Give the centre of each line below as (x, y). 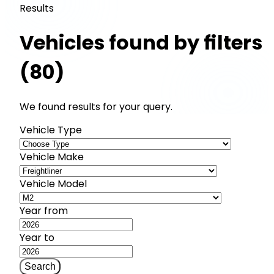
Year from (44, 210)
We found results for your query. (96, 106)
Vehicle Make (52, 157)
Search (40, 266)
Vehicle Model (53, 183)
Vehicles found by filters (141, 43)
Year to (37, 237)
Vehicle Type (51, 130)
